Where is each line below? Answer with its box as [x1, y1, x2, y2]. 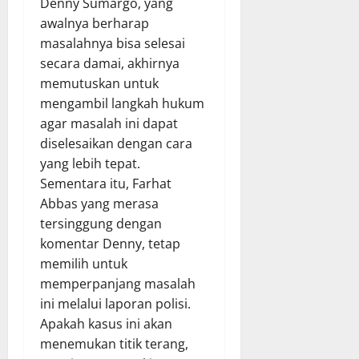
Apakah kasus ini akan [40, 315, 172, 333]
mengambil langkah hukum [40, 95, 204, 113]
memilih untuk [40, 255, 127, 273]
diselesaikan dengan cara [40, 135, 192, 153]
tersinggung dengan [40, 215, 162, 233]
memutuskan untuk [40, 75, 159, 93]
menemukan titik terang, [40, 335, 188, 353]
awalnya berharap [40, 14, 149, 33]
